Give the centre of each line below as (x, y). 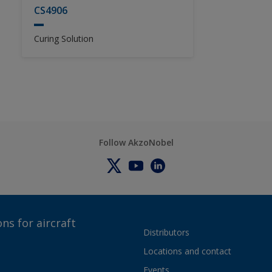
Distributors (166, 232)
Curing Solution (63, 39)
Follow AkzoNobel (136, 142)
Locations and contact (187, 251)
